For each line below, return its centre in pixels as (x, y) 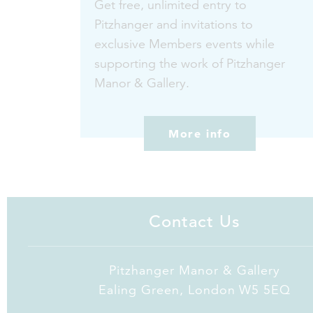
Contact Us (195, 222)
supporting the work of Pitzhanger (190, 64)
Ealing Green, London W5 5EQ (195, 290)
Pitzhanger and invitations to (174, 24)
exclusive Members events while (185, 44)
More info (200, 134)
